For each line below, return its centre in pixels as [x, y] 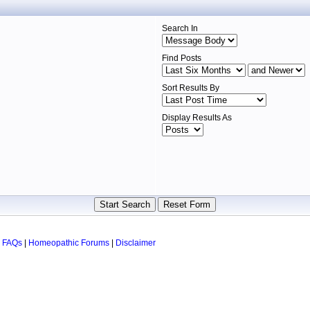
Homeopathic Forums [69, 243]
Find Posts [181, 58]
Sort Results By [190, 88]
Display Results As [197, 118]
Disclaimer [136, 243]
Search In [180, 28]
